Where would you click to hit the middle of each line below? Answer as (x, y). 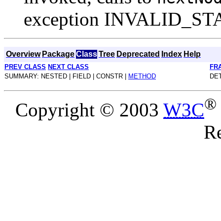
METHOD (142, 76)
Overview (23, 54)
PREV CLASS (25, 67)
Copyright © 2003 (89, 110)
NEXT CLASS (68, 67)
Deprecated (138, 54)
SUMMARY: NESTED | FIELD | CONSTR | (66, 76)
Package (58, 54)
